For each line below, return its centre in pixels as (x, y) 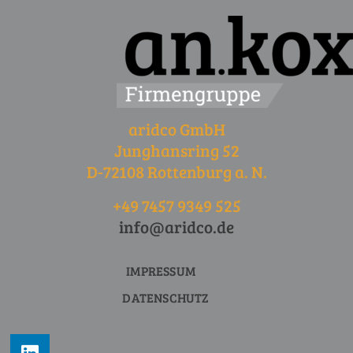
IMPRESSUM (161, 270)
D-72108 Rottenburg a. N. (176, 171)
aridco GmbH (176, 128)
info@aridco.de (176, 226)
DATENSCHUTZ (166, 298)
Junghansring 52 (176, 150)
